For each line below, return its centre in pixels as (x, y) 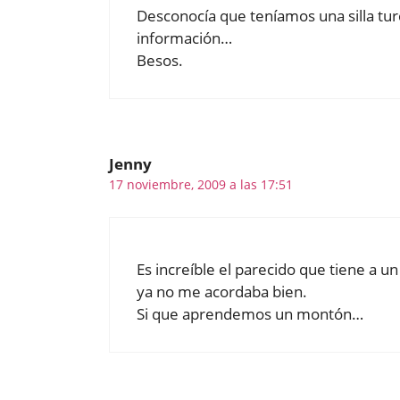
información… (184, 38)
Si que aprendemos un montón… (250, 313)
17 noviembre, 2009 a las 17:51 (201, 185)
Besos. (160, 61)
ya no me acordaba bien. (222, 291)
